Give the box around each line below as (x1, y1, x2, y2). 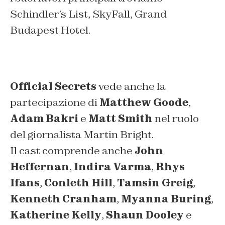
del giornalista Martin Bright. (10, 128, 154, 141)
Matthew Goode (99, 95, 188, 109)
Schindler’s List (10, 7, 88, 21)
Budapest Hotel (10, 23, 88, 37)
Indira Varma (74, 160, 151, 173)
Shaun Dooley (106, 208, 184, 221)
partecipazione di (10, 95, 99, 109)
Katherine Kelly (10, 208, 101, 221)
